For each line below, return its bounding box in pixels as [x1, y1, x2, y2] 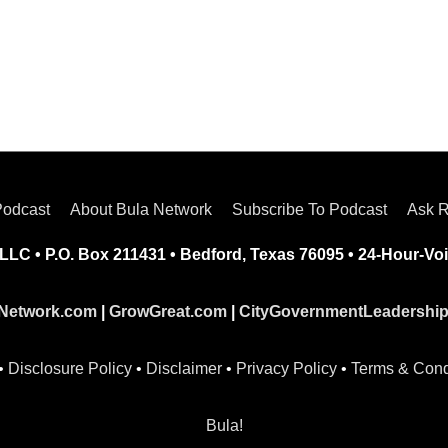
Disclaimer [145, 359, 222, 377]
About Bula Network [70, 200, 212, 218]
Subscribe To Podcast [232, 200, 387, 218]
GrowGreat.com [109, 302, 227, 320]
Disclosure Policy [7, 359, 132, 377]
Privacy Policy [235, 359, 337, 377]
